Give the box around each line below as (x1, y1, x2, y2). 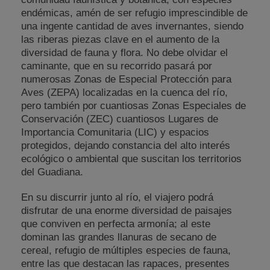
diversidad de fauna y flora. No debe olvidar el (21, 47, 228, 59)
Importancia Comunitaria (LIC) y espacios (21, 127, 209, 139)
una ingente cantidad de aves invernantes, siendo (21, 20, 243, 33)
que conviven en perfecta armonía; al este (21, 218, 210, 230)
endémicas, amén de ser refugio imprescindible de (21, 7, 248, 19)
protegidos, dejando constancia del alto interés (21, 140, 230, 152)
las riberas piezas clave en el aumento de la (21, 34, 219, 46)
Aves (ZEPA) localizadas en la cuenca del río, (21, 87, 228, 99)
